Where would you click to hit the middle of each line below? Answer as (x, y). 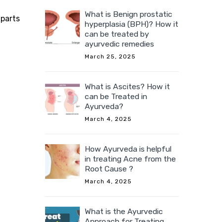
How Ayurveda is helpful (128, 149)
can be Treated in (116, 97)
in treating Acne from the (130, 159)
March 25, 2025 (110, 57)
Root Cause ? (109, 169)
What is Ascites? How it (127, 87)
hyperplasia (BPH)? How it (132, 24)
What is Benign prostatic (129, 14)
